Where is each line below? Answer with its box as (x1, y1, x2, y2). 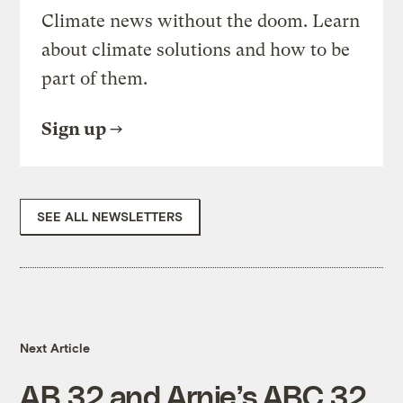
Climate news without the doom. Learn (41, 11, 361, 32)
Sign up (41, 119, 107, 140)
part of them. (41, 68, 148, 90)
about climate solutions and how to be (41, 40, 351, 61)
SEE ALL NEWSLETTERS (37, 209, 184, 225)
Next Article (20, 340, 91, 356)
